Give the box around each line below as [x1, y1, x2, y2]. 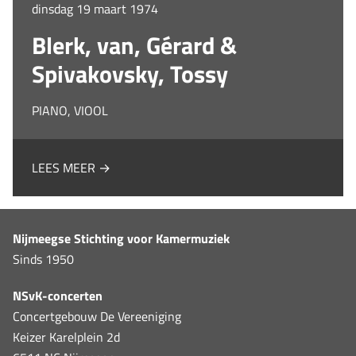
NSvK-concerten [13, 285, 103, 305]
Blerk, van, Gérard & [32, 26, 237, 64]
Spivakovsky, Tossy [32, 55, 228, 92]
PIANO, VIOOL [32, 100, 108, 120]
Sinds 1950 [13, 249, 74, 269]
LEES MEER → [32, 157, 110, 177]
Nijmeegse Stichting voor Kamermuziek [13, 228, 230, 248]
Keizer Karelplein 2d [13, 327, 120, 346]
